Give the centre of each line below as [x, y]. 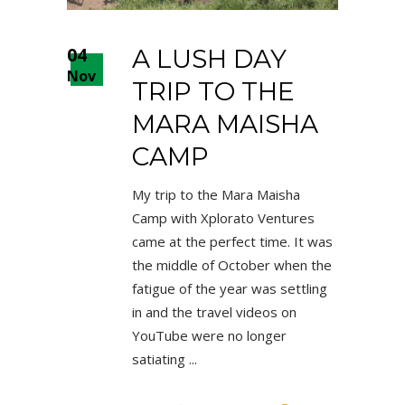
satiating [160, 358]
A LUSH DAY [209, 58]
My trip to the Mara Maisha [216, 194]
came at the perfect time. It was [232, 241]
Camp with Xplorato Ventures [223, 217]
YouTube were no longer [209, 335]
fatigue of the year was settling [230, 288]
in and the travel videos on [214, 311]
